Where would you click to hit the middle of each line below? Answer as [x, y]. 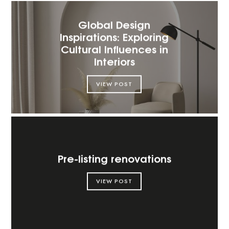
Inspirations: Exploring [114, 36]
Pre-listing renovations [114, 157]
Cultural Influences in [114, 48]
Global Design [114, 24]
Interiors [114, 60]
